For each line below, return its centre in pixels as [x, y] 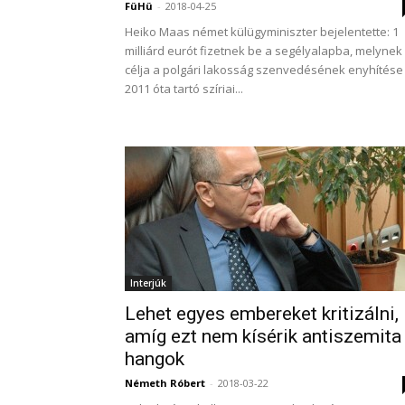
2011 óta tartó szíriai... [184, 89]
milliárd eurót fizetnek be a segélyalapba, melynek [264, 51]
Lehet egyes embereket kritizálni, [262, 314]
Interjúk [148, 283]
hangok [155, 359]
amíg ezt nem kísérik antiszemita [263, 336]
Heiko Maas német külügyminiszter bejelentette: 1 [262, 32]
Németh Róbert [165, 383]
